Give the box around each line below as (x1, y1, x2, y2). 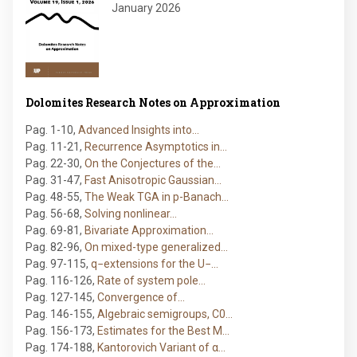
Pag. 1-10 (25, 124, 73, 137)
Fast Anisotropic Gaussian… (84, 174, 222, 187)
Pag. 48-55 (25, 190, 80, 204)
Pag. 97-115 (25, 257, 86, 271)
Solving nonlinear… (84, 207, 177, 221)
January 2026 (112, 2, 181, 15)
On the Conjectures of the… (84, 157, 221, 171)
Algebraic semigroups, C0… (97, 308, 233, 321)
